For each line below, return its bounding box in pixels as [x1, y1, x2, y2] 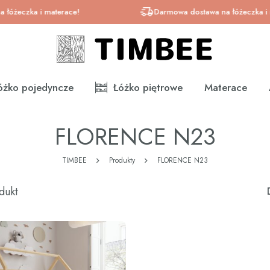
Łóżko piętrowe [113, 80, 183, 95]
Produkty [109, 154, 135, 166]
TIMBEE [62, 154, 87, 166]
